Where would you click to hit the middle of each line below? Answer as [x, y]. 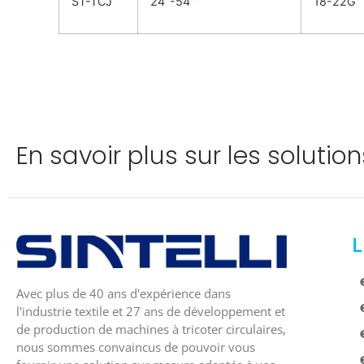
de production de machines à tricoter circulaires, [151, 329]
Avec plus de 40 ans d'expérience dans [123, 293]
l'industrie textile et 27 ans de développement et [151, 311]
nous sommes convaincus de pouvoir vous [136, 347]
